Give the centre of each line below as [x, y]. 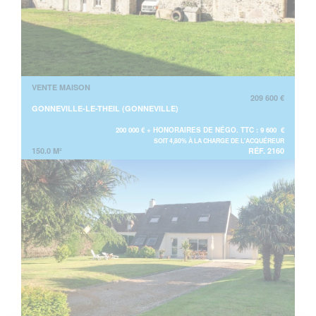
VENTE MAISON [61, 87]
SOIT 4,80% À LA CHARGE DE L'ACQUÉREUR [219, 140]
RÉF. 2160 [266, 150]
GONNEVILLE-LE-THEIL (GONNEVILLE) [105, 108]
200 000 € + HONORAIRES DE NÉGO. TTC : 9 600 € [200, 129]
